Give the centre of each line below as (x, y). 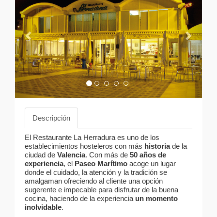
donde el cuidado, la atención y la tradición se (96, 172)
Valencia (71, 155)
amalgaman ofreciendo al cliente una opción (94, 181)
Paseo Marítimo (102, 164)
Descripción (51, 118)
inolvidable (43, 207)
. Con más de (108, 155)
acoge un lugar (153, 164)
